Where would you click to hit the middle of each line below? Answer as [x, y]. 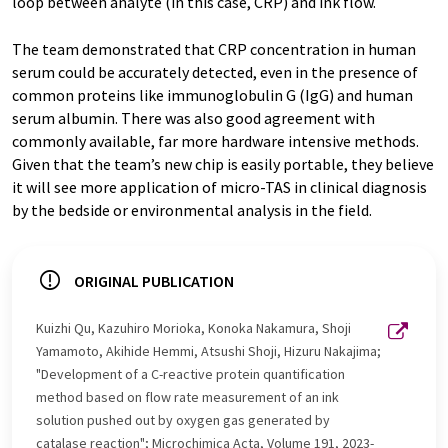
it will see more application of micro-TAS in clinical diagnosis [219, 187]
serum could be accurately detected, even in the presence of [215, 72]
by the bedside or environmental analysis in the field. [192, 210]
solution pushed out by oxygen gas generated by [183, 420]
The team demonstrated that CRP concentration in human [214, 49]
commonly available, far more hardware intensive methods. [215, 141]
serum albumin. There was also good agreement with [193, 118]
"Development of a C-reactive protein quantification [190, 374]
